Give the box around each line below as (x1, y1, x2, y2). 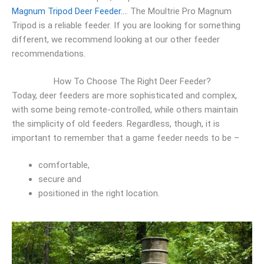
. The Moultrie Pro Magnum (126, 6, 232, 16)
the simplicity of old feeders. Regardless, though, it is (12, 118, 220, 129)
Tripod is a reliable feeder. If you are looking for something (12, 20, 240, 31)
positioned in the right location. (38, 188, 160, 199)
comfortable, (38, 160, 92, 170)
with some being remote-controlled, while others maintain (12, 104, 238, 115)
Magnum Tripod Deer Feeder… (12, 6, 126, 16)
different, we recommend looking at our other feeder (12, 34, 220, 45)
